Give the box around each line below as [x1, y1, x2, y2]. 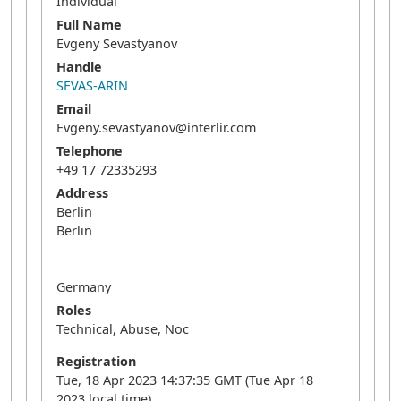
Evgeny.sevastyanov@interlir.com [56, 119, 256, 136]
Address [56, 184, 108, 201]
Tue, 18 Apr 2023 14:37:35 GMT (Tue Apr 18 [56, 371, 313, 388]
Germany [56, 278, 111, 295]
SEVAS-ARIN [56, 77, 128, 94]
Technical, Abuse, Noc [56, 320, 189, 337]
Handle [56, 58, 102, 75]
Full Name [56, 16, 122, 33]
